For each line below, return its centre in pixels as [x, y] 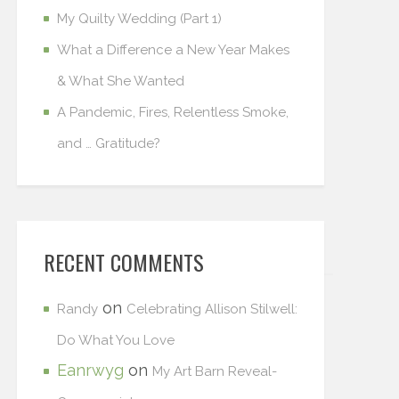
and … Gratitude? [109, 143]
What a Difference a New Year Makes [173, 50]
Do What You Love [116, 340]
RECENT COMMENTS [124, 262]
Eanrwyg [90, 370]
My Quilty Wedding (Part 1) [139, 19]
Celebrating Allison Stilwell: [212, 309]
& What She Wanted [121, 81]
